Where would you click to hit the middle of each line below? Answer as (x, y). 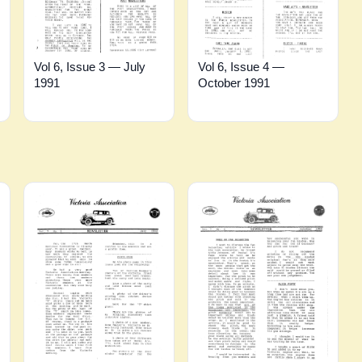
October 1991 (234, 83)
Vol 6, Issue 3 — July (90, 66)
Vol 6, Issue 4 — (241, 67)
